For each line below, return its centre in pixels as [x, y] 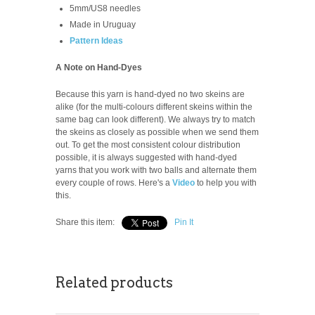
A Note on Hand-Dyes [99, 67]
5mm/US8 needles [105, 8]
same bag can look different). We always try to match [155, 119]
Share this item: [85, 222]
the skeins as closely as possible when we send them [157, 132]
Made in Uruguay [103, 24]
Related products [114, 282]
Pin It [184, 222]
